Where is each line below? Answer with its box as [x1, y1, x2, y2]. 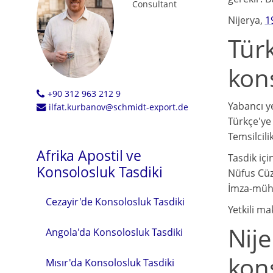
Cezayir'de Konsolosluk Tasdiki [46, 195, 185, 209]
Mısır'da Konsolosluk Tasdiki [46, 256, 174, 270]
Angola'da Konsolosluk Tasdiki [46, 225, 183, 239]
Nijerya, [227, 13, 265, 27]
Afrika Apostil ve [37, 146, 142, 166]
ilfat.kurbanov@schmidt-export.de [48, 101, 188, 113]
